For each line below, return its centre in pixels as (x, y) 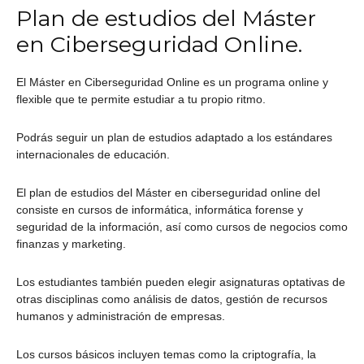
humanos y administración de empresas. (121, 316)
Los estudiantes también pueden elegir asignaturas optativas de (181, 282)
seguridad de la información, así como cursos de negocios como (182, 227)
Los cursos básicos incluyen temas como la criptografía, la (166, 355)
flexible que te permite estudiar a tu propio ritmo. (141, 100)
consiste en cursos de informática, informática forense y (160, 210)
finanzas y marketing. (71, 244)
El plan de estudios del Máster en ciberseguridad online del (168, 193)
